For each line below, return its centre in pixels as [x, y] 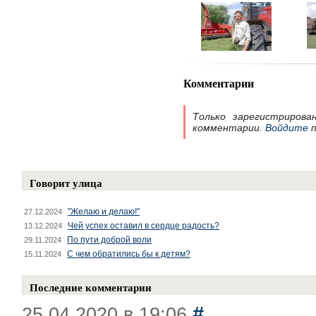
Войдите [287, 128]
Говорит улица [66, 183]
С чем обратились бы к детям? [129, 254]
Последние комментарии [91, 287]
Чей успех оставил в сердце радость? [144, 226]
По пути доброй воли [109, 240]
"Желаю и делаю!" [104, 212]
